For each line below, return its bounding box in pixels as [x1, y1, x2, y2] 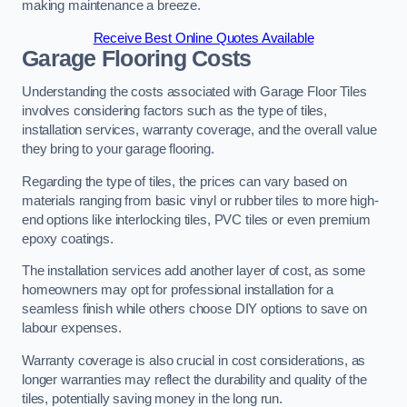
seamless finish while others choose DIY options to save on [22, 302, 367, 317]
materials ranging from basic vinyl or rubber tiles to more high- [22, 193, 379, 208]
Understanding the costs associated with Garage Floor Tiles [22, 84, 367, 100]
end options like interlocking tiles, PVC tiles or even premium [22, 212, 371, 227]
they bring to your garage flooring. [22, 142, 214, 157]
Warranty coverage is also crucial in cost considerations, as [22, 352, 366, 368]
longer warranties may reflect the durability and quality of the [22, 372, 367, 387]
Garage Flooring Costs [22, 45, 252, 71]
